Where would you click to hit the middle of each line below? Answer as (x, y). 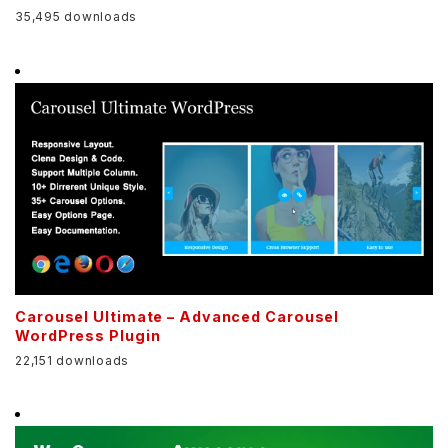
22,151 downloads (72, 360)
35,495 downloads (76, 17)
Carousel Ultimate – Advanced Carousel (177, 316)
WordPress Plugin (88, 335)
